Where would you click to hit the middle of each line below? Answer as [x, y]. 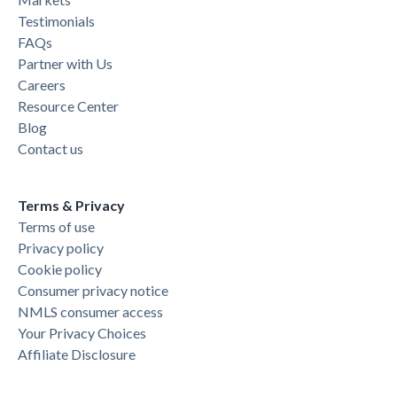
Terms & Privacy [71, 205]
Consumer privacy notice [93, 290]
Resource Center [68, 105]
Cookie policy [60, 269]
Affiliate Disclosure [77, 354]
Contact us [51, 148]
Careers [42, 84]
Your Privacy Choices [82, 332]
